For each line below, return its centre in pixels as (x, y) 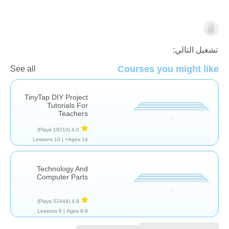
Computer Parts (62, 177)
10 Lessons (57, 139)
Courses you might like (168, 69)
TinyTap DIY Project (56, 97)
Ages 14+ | (78, 139)
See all (23, 68)
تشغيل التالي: (195, 50)
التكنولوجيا (201, 30)
